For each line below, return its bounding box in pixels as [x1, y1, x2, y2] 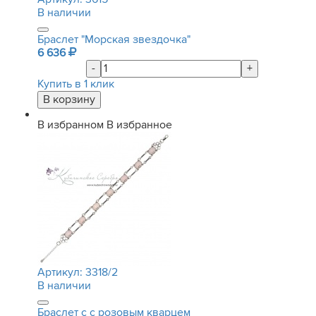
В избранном [37, 118, 104, 132]
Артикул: [37, 265, 85, 279]
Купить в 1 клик [37, 77, 114, 91]
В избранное [107, 118, 172, 132]
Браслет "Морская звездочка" [37, 32, 190, 47]
